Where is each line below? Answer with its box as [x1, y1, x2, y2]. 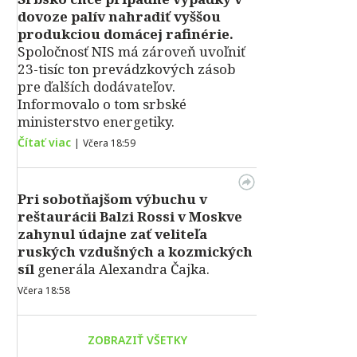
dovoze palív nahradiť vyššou [18, 7, 221, 25]
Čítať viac [18, 135, 71, 150]
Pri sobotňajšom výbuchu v [18, 190, 207, 208]
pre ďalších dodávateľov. [18, 77, 175, 96]
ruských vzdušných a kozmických [18, 242, 253, 261]
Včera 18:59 [83, 136, 135, 150]
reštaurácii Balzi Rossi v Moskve [18, 207, 242, 226]
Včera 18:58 [18, 284, 70, 297]
